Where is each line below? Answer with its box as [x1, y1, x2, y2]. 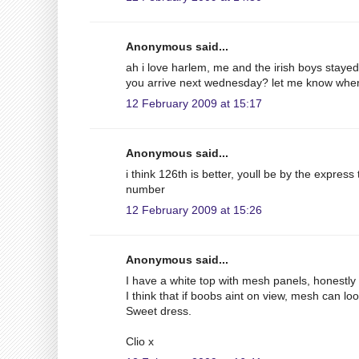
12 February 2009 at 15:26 [126, 203, 262, 216]
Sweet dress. [126, 304, 192, 317]
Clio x [126, 334, 154, 348]
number [126, 182, 165, 196]
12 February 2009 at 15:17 [126, 96, 262, 110]
